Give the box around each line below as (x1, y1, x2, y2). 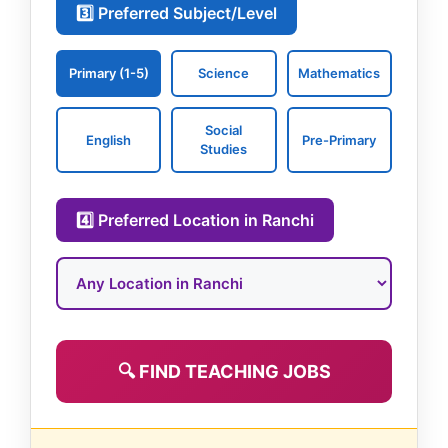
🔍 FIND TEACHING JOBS (117, 361, 331, 382)
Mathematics (298, 65, 381, 81)
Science (198, 65, 250, 81)
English (86, 131, 132, 148)
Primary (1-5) (68, 65, 149, 81)
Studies (200, 141, 248, 157)
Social (205, 122, 243, 138)
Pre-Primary (302, 131, 377, 148)
